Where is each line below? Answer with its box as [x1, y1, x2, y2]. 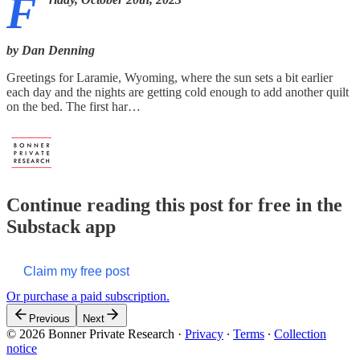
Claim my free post [23, 264, 129, 278]
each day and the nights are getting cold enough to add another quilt [6, 85, 349, 100]
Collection [274, 326, 326, 341]
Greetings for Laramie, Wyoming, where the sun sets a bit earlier [6, 71, 333, 85]
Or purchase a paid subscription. [6, 288, 170, 303]
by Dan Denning [6, 43, 95, 58]
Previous [29, 312, 70, 325]
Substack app [6, 216, 116, 238]
